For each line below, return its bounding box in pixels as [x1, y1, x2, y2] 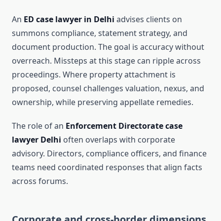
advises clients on [114, 14, 182, 25]
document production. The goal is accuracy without [12, 41, 204, 53]
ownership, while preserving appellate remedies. [12, 97, 193, 108]
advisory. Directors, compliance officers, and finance [12, 148, 207, 159]
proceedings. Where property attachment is [12, 69, 176, 80]
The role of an [12, 120, 66, 132]
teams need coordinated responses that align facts [12, 162, 202, 173]
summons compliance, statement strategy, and [12, 28, 187, 39]
